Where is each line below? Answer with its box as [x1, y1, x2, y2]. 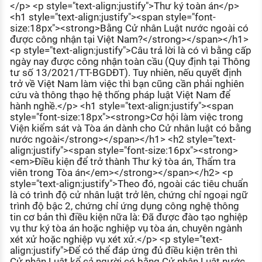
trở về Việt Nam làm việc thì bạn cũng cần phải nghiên [9, 78, 244, 90]
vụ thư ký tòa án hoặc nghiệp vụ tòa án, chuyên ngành [9, 222, 242, 235]
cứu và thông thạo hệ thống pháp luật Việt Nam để [9, 89, 230, 101]
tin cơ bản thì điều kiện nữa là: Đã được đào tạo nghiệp [9, 211, 248, 223]
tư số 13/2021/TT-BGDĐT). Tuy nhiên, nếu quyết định [9, 67, 242, 79]
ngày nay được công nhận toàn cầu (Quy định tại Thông [9, 56, 250, 68]
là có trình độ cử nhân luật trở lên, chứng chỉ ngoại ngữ [9, 189, 248, 201]
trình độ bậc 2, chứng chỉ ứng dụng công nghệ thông [9, 200, 239, 212]
